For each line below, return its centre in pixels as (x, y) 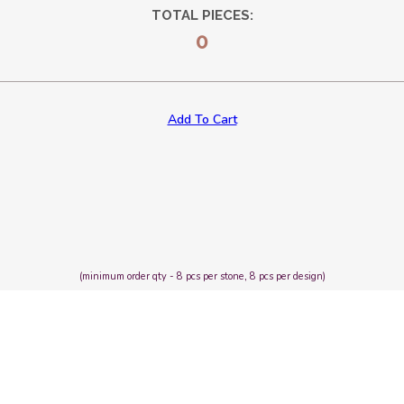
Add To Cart (202, 119)
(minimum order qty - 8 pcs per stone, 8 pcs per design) (202, 276)
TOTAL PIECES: (202, 15)
